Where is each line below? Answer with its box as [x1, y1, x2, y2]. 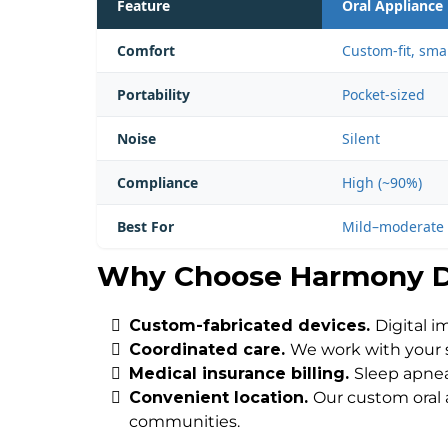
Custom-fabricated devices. [129, 316, 375, 336]
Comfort [117, 41, 175, 61]
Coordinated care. [129, 340, 290, 360]
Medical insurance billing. [129, 364, 354, 384]
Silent [342, 129, 380, 149]
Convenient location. [129, 388, 313, 408]
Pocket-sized [342, 85, 425, 105]
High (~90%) [342, 173, 422, 193]
